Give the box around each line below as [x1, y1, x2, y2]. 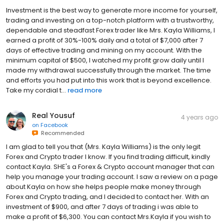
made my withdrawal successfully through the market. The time [6, 65, 211, 75]
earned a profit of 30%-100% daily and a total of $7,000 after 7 [6, 35, 203, 45]
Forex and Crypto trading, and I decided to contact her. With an [6, 192, 209, 202]
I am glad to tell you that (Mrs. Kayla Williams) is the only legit [6, 142, 200, 152]
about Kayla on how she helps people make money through [6, 182, 201, 192]
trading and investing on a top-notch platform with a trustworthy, [6, 15, 214, 25]
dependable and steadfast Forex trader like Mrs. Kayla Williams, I [6, 25, 215, 35]
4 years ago [181, 113, 218, 122]
